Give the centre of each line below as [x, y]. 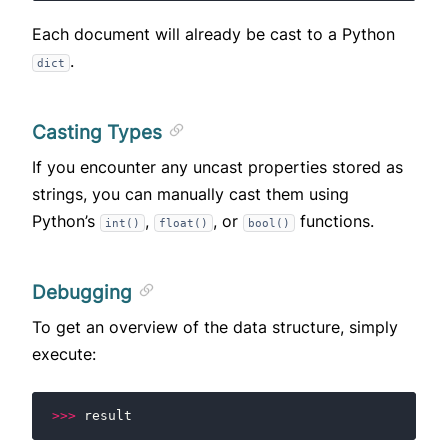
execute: [64, 354]
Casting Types [99, 133]
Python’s [66, 221]
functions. [334, 221]
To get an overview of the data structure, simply [215, 327]
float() [183, 223]
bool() [269, 223]
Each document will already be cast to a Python [213, 34]
